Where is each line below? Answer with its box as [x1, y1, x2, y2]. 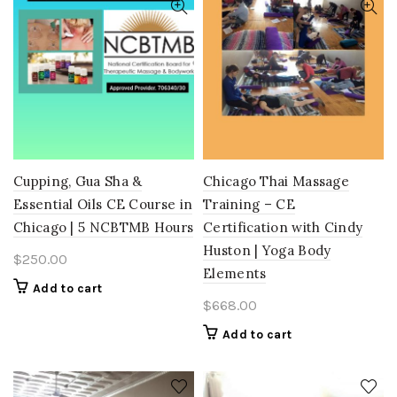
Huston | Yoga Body [203, 241, 331, 259]
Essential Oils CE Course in [13, 195, 193, 213]
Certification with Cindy [203, 218, 363, 236]
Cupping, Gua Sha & [13, 172, 143, 190]
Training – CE [203, 195, 295, 213]
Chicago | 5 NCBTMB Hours [13, 218, 194, 236]
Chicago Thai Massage [203, 172, 350, 190]
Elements [203, 264, 267, 282]
